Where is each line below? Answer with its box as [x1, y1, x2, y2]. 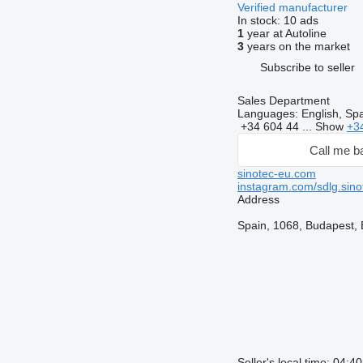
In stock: [237, 14, 284, 27]
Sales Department [237, 94, 330, 107]
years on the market [243, 40, 350, 53]
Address [237, 193, 280, 206]
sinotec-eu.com [237, 167, 316, 180]
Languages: [237, 107, 298, 120]
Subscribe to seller [259, 60, 355, 74]
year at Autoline [243, 27, 327, 40]
